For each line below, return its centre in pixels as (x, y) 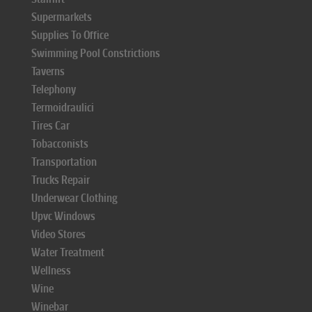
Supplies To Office (70, 35)
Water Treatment (68, 252)
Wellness (51, 271)
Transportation (64, 162)
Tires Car (50, 126)
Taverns (48, 71)
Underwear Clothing (75, 198)
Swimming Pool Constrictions (96, 53)
